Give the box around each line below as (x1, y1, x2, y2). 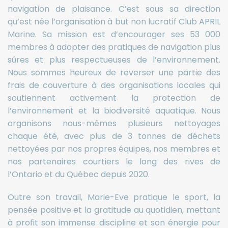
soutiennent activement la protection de (8, 92, 220, 104)
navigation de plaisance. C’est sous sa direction (8, 3, 220, 15)
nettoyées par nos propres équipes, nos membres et (8, 143, 220, 155)
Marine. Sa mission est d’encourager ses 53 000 (8, 28, 220, 41)
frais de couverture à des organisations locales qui (8, 79, 220, 92)
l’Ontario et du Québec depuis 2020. (8, 168, 150, 181)
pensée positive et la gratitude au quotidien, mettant (8, 204, 220, 216)
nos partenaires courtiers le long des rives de (8, 156, 220, 168)
